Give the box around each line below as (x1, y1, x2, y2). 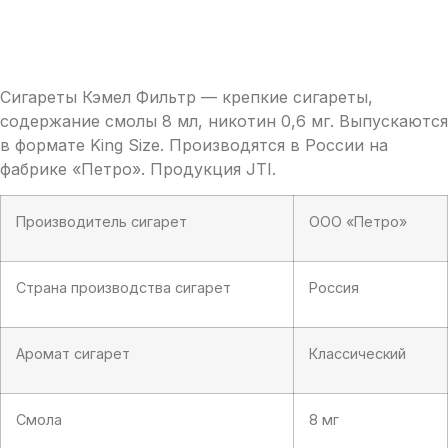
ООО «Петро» (309, 212, 407, 230)
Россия (309, 278, 359, 296)
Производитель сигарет (16, 212, 187, 230)
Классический (309, 344, 406, 362)
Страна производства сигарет (16, 278, 231, 296)
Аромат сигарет (16, 344, 130, 362)
